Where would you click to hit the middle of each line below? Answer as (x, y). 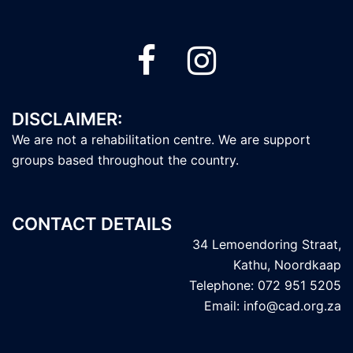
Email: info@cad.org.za (273, 306)
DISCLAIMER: (67, 119)
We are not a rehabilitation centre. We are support (161, 139)
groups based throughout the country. (125, 160)
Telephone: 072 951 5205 (265, 285)
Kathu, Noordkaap (287, 265)
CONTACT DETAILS (92, 224)
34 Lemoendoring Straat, (267, 244)
